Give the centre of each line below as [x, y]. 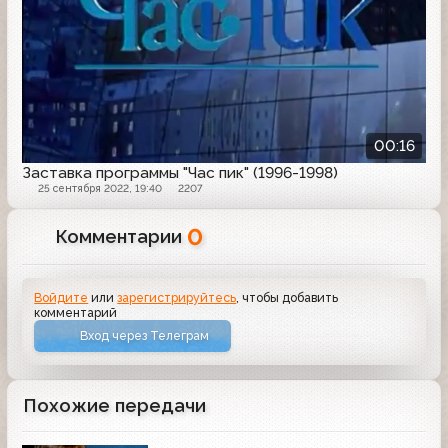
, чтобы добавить [287, 298]
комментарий [76, 313]
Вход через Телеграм [145, 336]
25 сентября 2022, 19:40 [100, 187]
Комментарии [122, 236]
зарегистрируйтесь [177, 298]
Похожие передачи [115, 405]
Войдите [61, 298]
